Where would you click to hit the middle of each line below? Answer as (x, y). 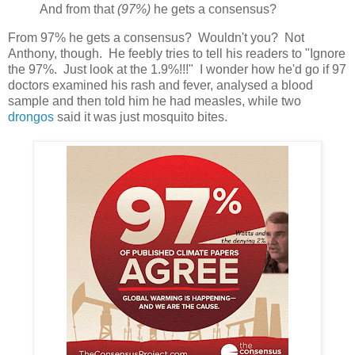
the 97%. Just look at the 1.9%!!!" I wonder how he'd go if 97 (177, 70)
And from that (78, 10)
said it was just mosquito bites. (141, 117)
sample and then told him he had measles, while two (155, 101)
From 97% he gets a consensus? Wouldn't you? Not (156, 38)
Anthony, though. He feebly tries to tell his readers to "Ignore (177, 54)
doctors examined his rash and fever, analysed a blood (160, 86)
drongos (31, 117)
